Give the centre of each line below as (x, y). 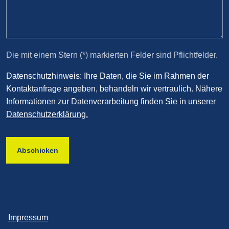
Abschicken (38, 150)
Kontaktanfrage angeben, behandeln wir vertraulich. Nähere (114, 88)
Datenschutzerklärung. (47, 114)
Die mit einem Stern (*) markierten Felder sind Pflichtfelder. (112, 55)
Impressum (28, 217)
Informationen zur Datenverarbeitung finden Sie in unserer (111, 101)
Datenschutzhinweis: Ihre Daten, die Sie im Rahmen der (108, 76)
